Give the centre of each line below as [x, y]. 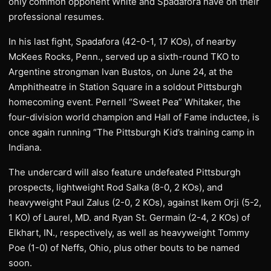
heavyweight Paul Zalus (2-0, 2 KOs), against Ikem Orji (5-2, [135, 202]
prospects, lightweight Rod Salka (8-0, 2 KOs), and [116, 187]
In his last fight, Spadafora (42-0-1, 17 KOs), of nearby [122, 41]
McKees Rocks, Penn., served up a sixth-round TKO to [124, 57]
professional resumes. [56, 17]
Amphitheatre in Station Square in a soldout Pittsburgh [125, 87]
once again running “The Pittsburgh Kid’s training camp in [132, 132]
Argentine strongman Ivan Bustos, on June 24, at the [121, 72]
